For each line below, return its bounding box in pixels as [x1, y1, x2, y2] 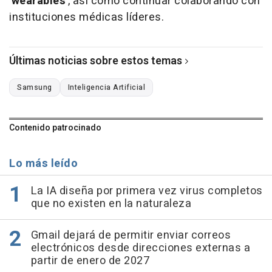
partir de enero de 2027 [30, 253, 149, 270]
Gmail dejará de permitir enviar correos [30, 227, 231, 244]
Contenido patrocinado [9, 121, 101, 135]
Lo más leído [9, 155, 78, 172]
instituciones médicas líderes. [9, 9, 164, 26]
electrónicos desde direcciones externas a [30, 240, 250, 257]
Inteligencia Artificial [67, 82, 145, 93]
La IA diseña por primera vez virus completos [30, 183, 263, 200]
